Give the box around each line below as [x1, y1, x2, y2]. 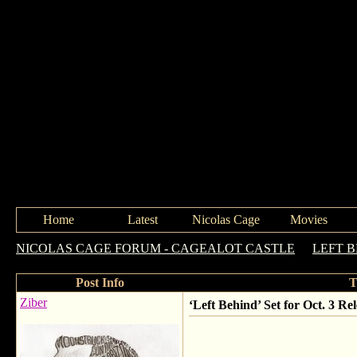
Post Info [75, 276, 124, 289]
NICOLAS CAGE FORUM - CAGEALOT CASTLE [16, 241, 295, 255]
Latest [127, 213, 158, 226]
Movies [289, 213, 328, 226]
